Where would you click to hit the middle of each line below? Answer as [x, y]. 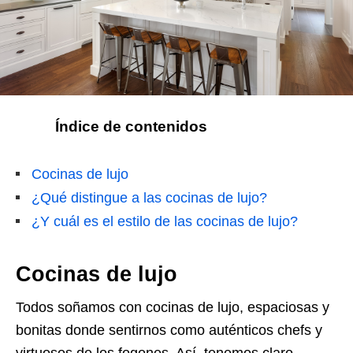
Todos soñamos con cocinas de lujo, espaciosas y [173, 307]
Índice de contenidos [111, 126]
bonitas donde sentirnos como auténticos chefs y [169, 330]
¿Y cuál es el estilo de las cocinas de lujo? [165, 221]
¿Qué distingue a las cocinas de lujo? [149, 197]
